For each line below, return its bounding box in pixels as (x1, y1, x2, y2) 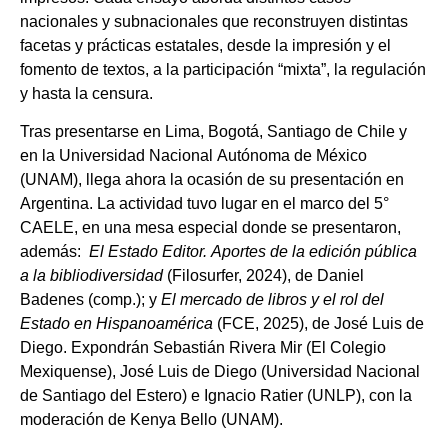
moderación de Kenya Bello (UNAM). (20, 411, 283, 429)
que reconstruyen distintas (222, 12, 408, 30)
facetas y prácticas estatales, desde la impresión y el (20, 36, 391, 54)
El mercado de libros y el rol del (161, 291, 384, 309)
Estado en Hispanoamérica (20, 315, 213, 333)
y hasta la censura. (20, 84, 153, 102)
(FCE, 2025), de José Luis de (213, 315, 424, 333)
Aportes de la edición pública (211, 243, 417, 261)
